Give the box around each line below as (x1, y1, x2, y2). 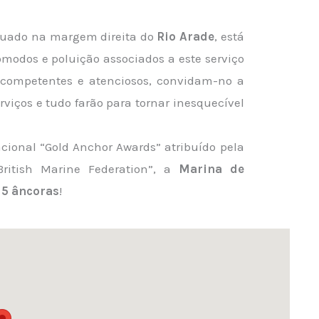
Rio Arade (157, 29, 214, 43)
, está (214, 29, 244, 43)
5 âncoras (1, 184, 60, 198)
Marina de (178, 162, 244, 176)
